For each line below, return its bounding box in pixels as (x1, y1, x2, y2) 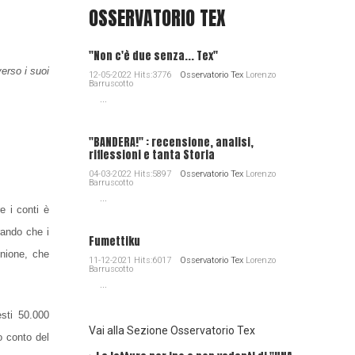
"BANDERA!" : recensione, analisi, (88, 134, 254, 151)
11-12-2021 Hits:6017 (88, 255, 174, 265)
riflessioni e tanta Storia (88, 147, 215, 163)
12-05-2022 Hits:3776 (88, 70, 174, 80)
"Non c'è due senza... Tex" (88, 48, 218, 64)
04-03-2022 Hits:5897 (88, 169, 174, 179)
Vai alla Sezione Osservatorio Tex (88, 324, 255, 337)
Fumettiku (88, 233, 140, 250)
